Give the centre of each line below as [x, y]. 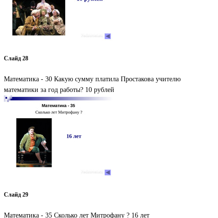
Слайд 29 [16, 195]
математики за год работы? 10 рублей [59, 90]
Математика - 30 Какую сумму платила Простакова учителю [92, 79]
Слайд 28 [16, 59]
